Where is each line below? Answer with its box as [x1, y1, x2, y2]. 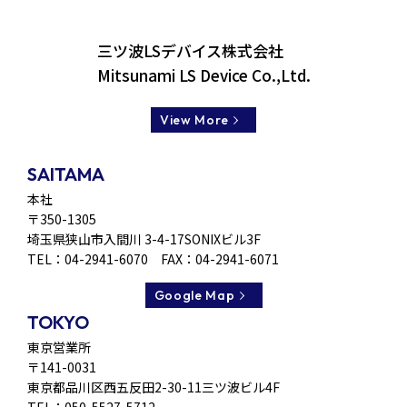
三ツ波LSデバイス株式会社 [96, 39, 283, 63]
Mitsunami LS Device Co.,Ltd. [96, 64, 311, 87]
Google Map [154, 287, 235, 304]
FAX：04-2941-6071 [148, 250, 279, 269]
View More [159, 112, 230, 129]
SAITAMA [27, 163, 104, 186]
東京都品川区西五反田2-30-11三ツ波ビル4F [27, 378, 280, 397]
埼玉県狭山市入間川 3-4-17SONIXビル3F [27, 230, 261, 249]
